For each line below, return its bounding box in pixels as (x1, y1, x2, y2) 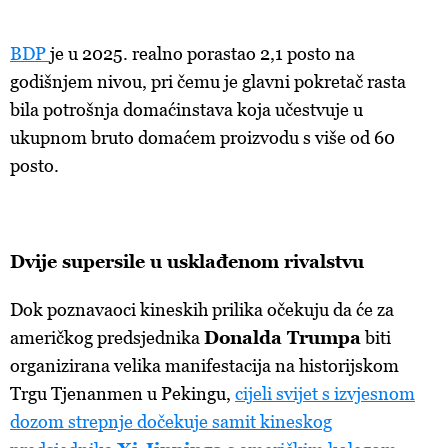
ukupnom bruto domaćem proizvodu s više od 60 (10, 127, 395, 148)
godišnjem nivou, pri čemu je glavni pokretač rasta (10, 71, 406, 92)
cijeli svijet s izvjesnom (235, 383, 415, 404)
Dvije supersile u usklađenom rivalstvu (10, 251, 364, 272)
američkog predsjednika (10, 327, 204, 348)
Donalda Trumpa (204, 327, 361, 348)
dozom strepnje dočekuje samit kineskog (10, 411, 332, 432)
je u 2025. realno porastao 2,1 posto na (50, 43, 355, 64)
